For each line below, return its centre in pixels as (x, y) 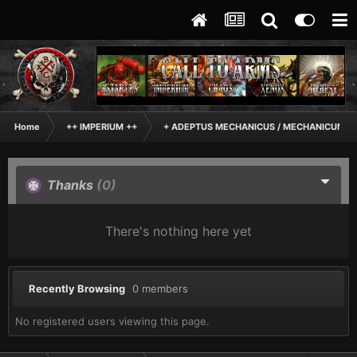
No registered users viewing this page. (112, 321)
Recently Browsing (80, 288)
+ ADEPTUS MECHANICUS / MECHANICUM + (258, 127)
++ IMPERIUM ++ (102, 127)
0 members (160, 288)
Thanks (70, 185)
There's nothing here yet (178, 231)
